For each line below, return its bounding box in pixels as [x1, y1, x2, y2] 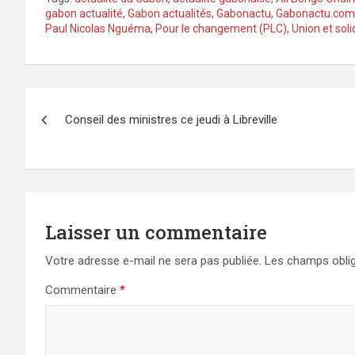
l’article [25, 151, 117, 186]
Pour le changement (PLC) [155, 22, 287, 36]
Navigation [25, 86, 162, 121]
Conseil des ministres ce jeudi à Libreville [65, 113, 277, 128]
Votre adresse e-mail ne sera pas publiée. [45, 254, 261, 269]
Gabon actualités [128, 7, 212, 21]
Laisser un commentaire [45, 219, 267, 246]
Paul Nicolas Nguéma [45, 22, 151, 36]
